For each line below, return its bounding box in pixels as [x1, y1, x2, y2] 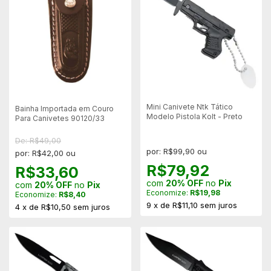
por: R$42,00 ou [15, 148, 76, 158]
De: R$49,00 [15, 135, 61, 145]
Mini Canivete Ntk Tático [146, 102, 233, 112]
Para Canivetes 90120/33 [15, 113, 105, 123]
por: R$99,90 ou [146, 146, 207, 157]
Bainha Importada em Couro [15, 103, 114, 113]
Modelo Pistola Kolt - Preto [146, 112, 243, 122]
